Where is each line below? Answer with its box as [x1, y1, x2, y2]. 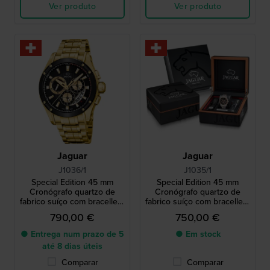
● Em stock [175, 227, 221, 240]
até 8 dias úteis [42, 239, 102, 253]
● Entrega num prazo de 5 [20, 227, 124, 240]
